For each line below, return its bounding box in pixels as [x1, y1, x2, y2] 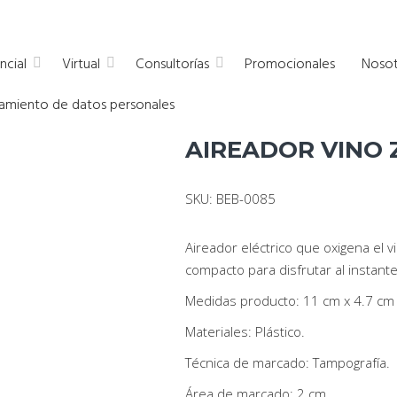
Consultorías [136, 53, 209, 76]
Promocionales [245, 53, 335, 76]
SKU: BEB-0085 [184, 190, 276, 207]
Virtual [62, 53, 100, 76]
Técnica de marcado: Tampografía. [184, 354, 390, 371]
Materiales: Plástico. [184, 323, 305, 340]
